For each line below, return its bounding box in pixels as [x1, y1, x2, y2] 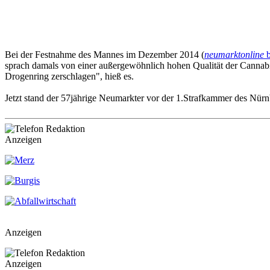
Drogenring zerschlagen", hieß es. [5, 71, 134, 81]
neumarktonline [204, 49, 264, 60]
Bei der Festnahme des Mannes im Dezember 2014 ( [5, 49, 204, 60]
